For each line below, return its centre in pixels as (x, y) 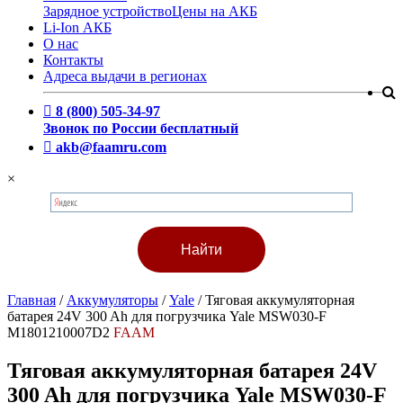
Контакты (73, 60)
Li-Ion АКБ (77, 27)
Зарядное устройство (107, 11)
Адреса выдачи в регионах (125, 76)
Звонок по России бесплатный (141, 128)
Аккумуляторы (112, 300)
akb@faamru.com (111, 147)
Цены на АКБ (215, 11)
